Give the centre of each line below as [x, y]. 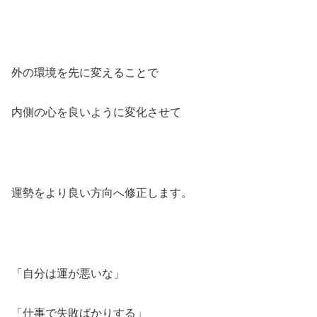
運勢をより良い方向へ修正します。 [102, 192]
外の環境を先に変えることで [85, 72]
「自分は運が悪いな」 [68, 273]
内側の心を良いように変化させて [96, 113]
